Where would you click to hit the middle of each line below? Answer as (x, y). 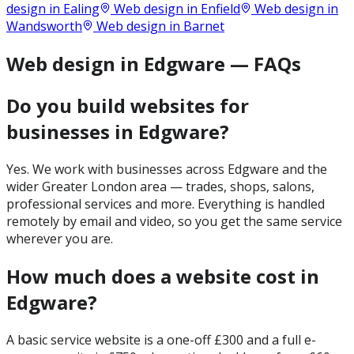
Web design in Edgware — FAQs (154, 64)
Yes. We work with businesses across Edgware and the (167, 169)
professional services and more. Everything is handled (166, 203)
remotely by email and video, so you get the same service (174, 221)
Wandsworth (44, 26)
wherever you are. (60, 238)
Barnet (204, 26)
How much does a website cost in (163, 276)
